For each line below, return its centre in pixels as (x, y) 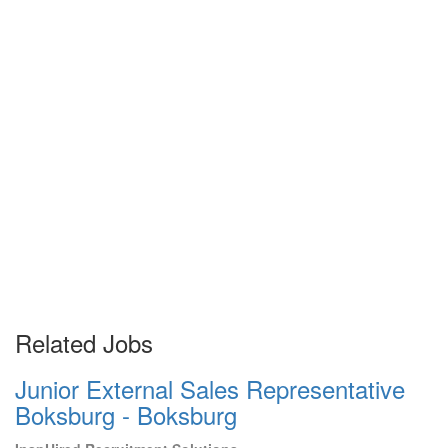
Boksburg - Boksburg (126, 414)
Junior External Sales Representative (210, 388)
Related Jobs (84, 342)
